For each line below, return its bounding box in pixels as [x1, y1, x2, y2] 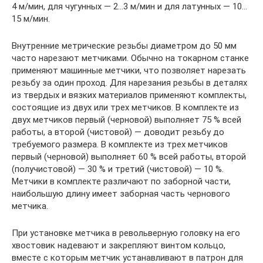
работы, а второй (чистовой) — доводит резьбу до [12, 126, 224, 137]
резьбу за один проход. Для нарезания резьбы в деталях [12, 77, 247, 88]
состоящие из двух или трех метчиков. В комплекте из [12, 102, 239, 113]
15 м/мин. [12, 13, 50, 24]
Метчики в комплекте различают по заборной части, [12, 176, 231, 187]
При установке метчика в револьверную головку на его [12, 227, 240, 238]
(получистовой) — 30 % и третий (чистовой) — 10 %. [12, 163, 224, 174]
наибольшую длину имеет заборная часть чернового [12, 188, 230, 199]
